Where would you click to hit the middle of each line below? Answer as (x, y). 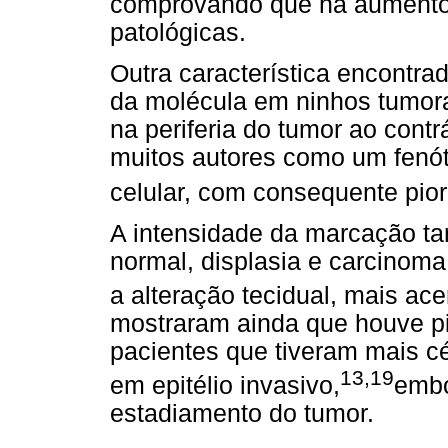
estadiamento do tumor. (242, 414)
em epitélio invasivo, (225, 386)
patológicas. (178, 33)
